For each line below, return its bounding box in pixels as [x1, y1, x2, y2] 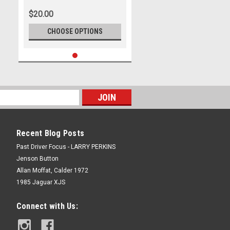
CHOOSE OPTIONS [47, 27, 103, 35]
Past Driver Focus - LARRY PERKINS [16, 143, 116, 150]
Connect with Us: [16, 201, 78, 211]
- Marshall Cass [29, 15, 72, 22]
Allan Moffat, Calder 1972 [16, 167, 88, 174]
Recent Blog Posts [16, 128, 84, 138]
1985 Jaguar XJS [16, 179, 65, 186]
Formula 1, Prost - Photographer [29, 5, 121, 12]
